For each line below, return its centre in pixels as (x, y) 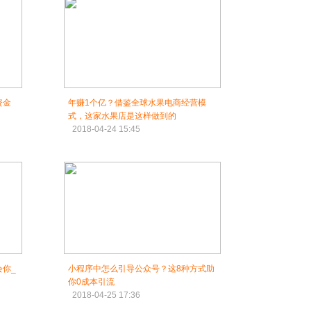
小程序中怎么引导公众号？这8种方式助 (141, 269)
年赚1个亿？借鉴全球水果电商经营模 (137, 103)
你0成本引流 (91, 282)
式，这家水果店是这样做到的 (122, 116)
